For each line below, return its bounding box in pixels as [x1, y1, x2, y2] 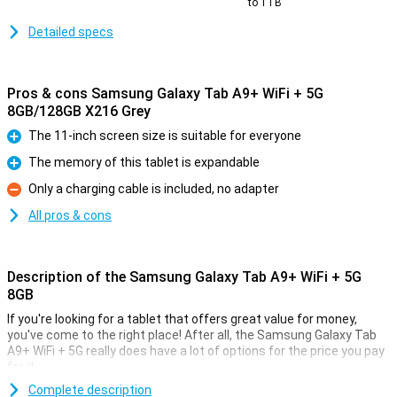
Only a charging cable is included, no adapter [28, 182, 279, 196]
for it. [7, 360, 37, 374]
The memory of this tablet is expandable [28, 155, 260, 169]
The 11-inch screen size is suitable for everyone [28, 128, 301, 143]
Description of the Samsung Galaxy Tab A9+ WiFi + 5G [7, 269, 362, 285]
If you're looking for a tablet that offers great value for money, [7, 312, 357, 326]
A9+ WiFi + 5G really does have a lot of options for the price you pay [7, 344, 385, 358]
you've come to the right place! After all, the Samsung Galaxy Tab [7, 328, 377, 342]
